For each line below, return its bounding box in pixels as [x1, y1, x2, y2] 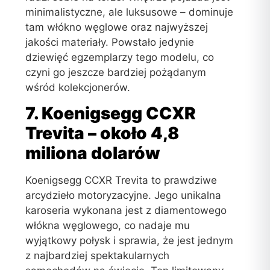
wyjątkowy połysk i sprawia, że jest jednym [25, 234, 234, 246]
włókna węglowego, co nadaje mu [25, 219, 190, 231]
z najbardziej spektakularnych [25, 249, 170, 262]
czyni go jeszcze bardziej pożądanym [25, 66, 207, 78]
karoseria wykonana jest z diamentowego [25, 204, 227, 216]
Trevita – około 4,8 [25, 122, 180, 143]
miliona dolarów [25, 142, 161, 163]
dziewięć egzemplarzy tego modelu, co [25, 51, 215, 63]
